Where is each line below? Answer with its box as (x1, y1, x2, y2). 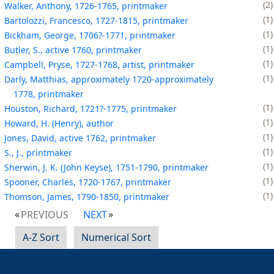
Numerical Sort (81, 230, 151, 244)
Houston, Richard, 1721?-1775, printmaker (4, 102, 177, 114)
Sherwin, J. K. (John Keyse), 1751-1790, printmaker (4, 161, 209, 173)
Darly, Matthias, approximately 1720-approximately (4, 73, 213, 85)
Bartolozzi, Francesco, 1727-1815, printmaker (4, 14, 188, 26)
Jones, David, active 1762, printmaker (4, 131, 156, 144)
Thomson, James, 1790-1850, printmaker (4, 190, 169, 202)
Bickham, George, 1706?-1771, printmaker (4, 29, 176, 41)
